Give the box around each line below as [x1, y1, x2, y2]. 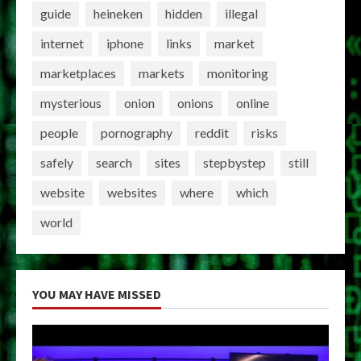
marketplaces [40, 65, 116, 81]
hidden [165, 6, 202, 22]
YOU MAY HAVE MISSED [32, 285, 161, 302]
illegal [225, 6, 258, 22]
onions [177, 95, 214, 111]
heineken [93, 6, 143, 22]
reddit [195, 125, 229, 141]
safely [40, 155, 73, 171]
